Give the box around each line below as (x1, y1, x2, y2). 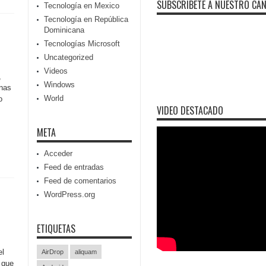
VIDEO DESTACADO (157, 103, 223, 118)
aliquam (75, 248, 97, 255)
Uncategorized (44, 53, 93, 62)
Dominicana (44, 26, 84, 34)
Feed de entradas (44, 163, 104, 172)
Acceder (44, 149, 72, 158)
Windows (44, 80, 75, 89)
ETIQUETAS (37, 221, 75, 236)
